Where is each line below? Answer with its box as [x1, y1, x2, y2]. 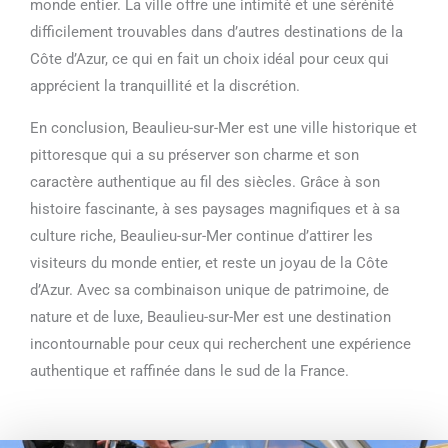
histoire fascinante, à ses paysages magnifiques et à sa [30, 199, 400, 218]
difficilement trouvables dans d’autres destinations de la [30, 22, 403, 41]
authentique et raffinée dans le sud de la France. [30, 361, 349, 380]
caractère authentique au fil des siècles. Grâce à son [30, 172, 380, 191]
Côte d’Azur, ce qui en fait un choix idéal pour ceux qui [30, 49, 389, 68]
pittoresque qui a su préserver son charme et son [30, 145, 359, 164]
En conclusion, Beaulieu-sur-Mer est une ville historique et [30, 118, 417, 137]
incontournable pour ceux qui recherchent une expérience [30, 334, 411, 353]
